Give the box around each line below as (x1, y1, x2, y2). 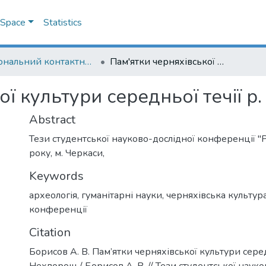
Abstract (29, 112, 75, 128)
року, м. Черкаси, (29, 147, 104, 160)
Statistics (43, 16, 82, 29)
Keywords (29, 168, 84, 184)
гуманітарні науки (81, 189, 162, 202)
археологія (29, 189, 77, 202)
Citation (29, 224, 71, 240)
